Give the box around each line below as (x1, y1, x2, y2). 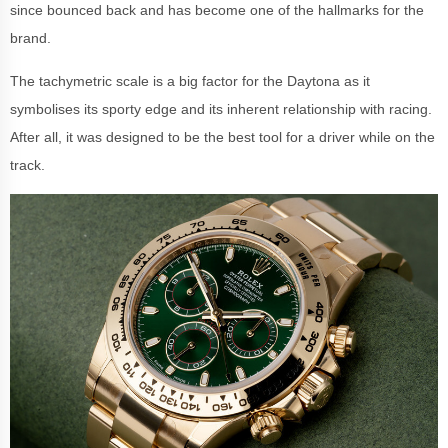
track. (10, 156, 49, 173)
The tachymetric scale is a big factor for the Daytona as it (10, 72, 370, 89)
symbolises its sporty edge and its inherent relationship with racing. (10, 100, 432, 117)
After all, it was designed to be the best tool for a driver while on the (10, 128, 435, 145)
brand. (10, 29, 55, 46)
